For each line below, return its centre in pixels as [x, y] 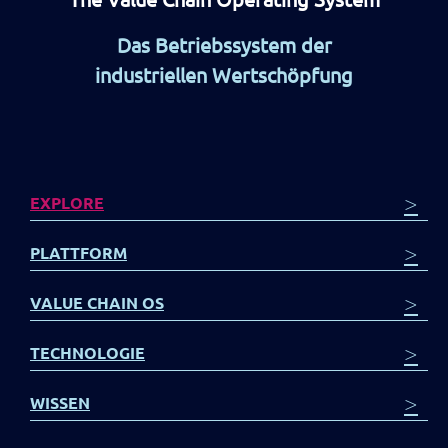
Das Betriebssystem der [224, 45]
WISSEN [60, 403]
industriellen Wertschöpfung [224, 75]
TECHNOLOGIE [87, 353]
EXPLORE [67, 203]
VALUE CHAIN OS [97, 303]
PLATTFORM [78, 253]
